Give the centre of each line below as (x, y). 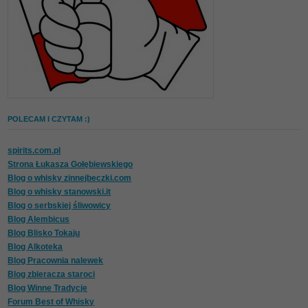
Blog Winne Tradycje (48, 288)
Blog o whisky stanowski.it (59, 192)
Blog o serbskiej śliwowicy (59, 206)
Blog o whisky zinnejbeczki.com (70, 178)
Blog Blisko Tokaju (44, 233)
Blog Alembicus (39, 220)
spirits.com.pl (34, 151)
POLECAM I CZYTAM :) (49, 119)
